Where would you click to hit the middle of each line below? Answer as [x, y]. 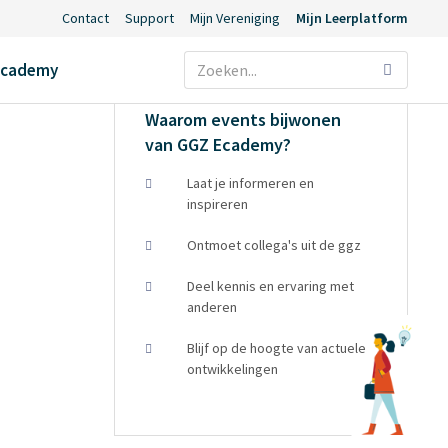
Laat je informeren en [251, 183]
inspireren [218, 204]
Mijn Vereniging [234, 18]
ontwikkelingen [233, 369]
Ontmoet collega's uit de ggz [274, 245]
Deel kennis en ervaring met [271, 286]
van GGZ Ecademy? [218, 144]
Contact [85, 18]
